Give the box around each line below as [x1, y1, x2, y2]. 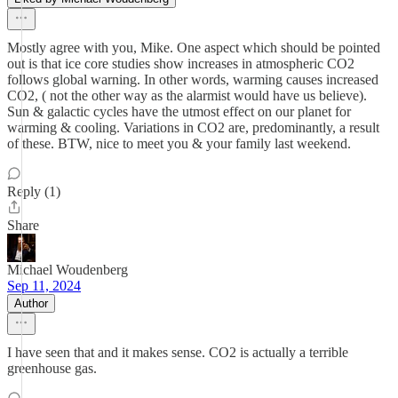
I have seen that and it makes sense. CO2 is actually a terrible [7, 345, 348, 360]
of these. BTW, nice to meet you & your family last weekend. [7, 136, 351, 151]
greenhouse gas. [7, 361, 97, 376]
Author [14, 297, 48, 310]
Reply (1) [7, 184, 60, 199]
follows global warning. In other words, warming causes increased [7, 72, 378, 87]
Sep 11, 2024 [7, 278, 81, 293]
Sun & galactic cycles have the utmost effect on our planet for [7, 104, 351, 119]
